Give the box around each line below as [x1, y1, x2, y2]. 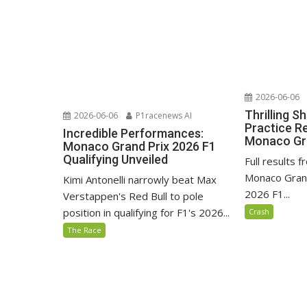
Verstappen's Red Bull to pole [63, 188, 204, 203]
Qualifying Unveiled [63, 151, 168, 167]
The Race [67, 224, 101, 235]
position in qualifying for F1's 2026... [63, 205, 230, 219]
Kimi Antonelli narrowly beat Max [63, 172, 217, 186]
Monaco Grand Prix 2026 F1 [63, 138, 216, 153]
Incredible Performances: [63, 125, 204, 140]
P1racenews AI [134, 109, 192, 121]
